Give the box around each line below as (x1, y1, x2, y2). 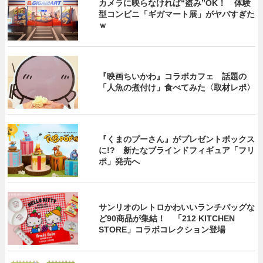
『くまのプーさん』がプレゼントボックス (99, 134, 255, 144)
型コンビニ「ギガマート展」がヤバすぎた (99, 9, 255, 19)
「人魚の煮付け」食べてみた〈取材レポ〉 (99, 83, 255, 93)
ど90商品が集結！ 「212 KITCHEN (99, 213, 235, 223)
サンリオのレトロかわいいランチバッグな (99, 202, 255, 212)
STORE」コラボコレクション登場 (99, 224, 226, 234)
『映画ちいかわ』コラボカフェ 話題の (99, 72, 247, 82)
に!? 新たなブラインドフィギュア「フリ (99, 145, 255, 155)
